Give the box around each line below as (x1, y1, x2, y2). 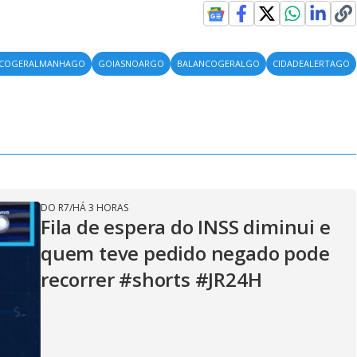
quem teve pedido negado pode (41, 240, 330, 266)
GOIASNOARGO (98, 57, 165, 69)
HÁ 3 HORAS (73, 201, 128, 214)
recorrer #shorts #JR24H (41, 266, 262, 292)
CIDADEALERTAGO (273, 57, 351, 69)
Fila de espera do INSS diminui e (41, 214, 331, 240)
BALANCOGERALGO (177, 57, 261, 69)
